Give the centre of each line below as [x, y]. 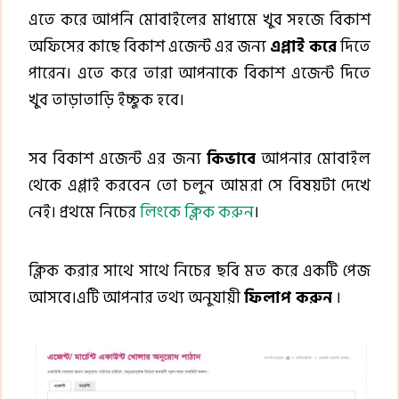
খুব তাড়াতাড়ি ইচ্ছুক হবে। [106, 101]
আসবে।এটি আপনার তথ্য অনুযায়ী [136, 298]
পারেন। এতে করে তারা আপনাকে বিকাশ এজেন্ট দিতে [199, 74]
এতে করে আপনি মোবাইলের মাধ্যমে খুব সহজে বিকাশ [199, 20]
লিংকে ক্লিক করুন [197, 213]
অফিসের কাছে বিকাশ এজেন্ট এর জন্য [149, 47]
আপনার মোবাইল [313, 159]
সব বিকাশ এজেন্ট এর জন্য [118, 159]
